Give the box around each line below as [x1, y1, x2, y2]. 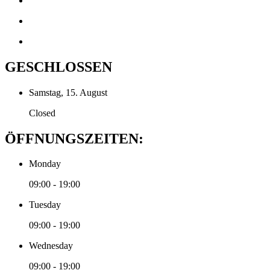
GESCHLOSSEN [5, 58, 112, 75]
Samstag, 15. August [29, 87, 107, 98]
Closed [29, 107, 55, 118]
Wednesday [29, 240, 73, 251]
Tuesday [29, 199, 61, 210]
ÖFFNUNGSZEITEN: [5, 130, 143, 146]
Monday [29, 159, 61, 169]
